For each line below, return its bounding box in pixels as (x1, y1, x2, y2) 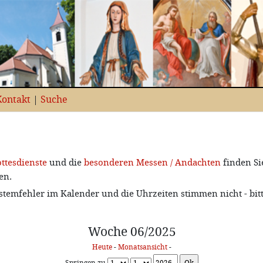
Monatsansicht (118, 243, 167, 251)
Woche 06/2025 (87, 224, 176, 240)
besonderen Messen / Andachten (84, 157, 221, 168)
